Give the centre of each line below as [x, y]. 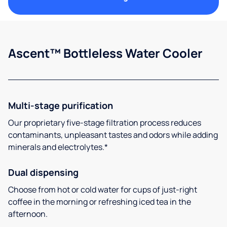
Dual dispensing [43, 172]
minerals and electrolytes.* [58, 147]
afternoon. [28, 214]
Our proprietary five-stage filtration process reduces [105, 122]
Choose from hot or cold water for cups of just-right [103, 189]
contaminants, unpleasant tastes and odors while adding [113, 135]
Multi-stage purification [61, 105]
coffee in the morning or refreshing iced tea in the [100, 201]
